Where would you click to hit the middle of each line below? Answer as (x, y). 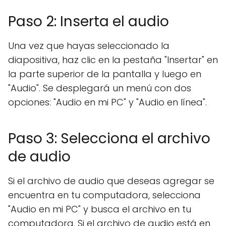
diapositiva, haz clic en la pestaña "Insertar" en (113, 60)
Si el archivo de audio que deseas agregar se (111, 181)
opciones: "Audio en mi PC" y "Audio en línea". (107, 102)
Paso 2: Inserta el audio (89, 21)
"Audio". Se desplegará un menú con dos (100, 88)
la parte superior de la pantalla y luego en (105, 74)
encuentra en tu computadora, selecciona (104, 195)
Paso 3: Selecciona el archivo (109, 138)
